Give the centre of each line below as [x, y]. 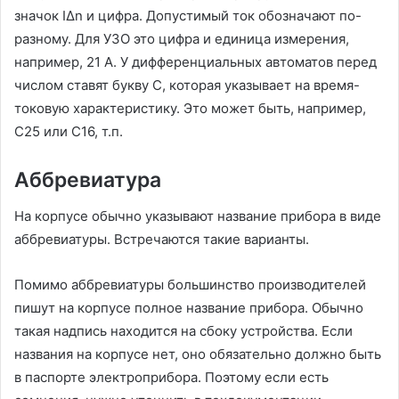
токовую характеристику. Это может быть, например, [190, 109]
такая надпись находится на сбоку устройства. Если [183, 330]
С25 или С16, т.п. [69, 132]
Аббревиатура [88, 180]
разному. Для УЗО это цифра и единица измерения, [182, 39]
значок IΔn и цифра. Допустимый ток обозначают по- [188, 16]
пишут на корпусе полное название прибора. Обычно [189, 307]
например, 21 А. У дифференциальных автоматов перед [195, 62]
